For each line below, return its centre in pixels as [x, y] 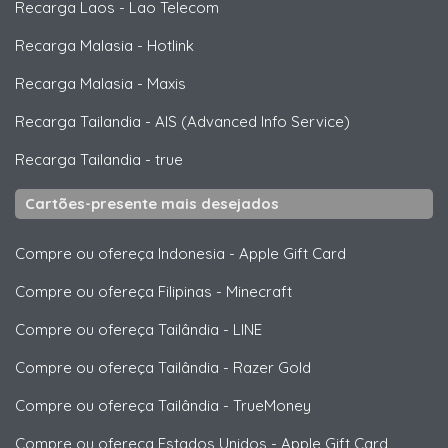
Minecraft [259, 292]
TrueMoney [272, 406]
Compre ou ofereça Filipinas [113, 292]
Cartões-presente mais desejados [152, 204]
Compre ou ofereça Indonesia [120, 254]
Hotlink [170, 46]
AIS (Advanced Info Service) [252, 122]
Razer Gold [272, 368]
